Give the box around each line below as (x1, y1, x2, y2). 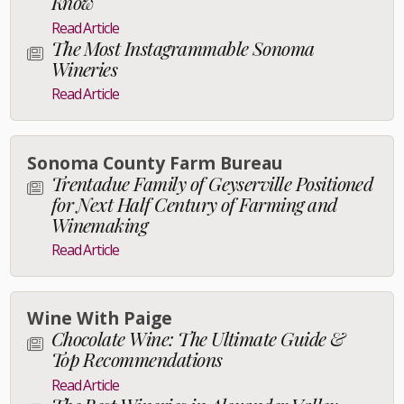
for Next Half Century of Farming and (50, 190, 337, 216)
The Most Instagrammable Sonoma (50, 34, 315, 60)
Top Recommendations (50, 346, 223, 372)
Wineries (50, 55, 118, 81)
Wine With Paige (26, 306, 172, 331)
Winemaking (50, 211, 148, 237)
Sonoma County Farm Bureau (26, 150, 282, 175)
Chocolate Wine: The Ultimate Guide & (50, 326, 345, 352)
